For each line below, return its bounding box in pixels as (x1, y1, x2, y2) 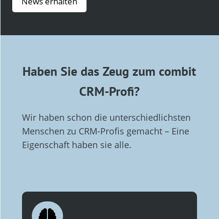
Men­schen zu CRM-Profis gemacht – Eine (22, 125, 189, 137)
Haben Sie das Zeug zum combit (22, 63, 197, 79)
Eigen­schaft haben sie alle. (22, 138, 131, 151)
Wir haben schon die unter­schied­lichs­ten (22, 111, 191, 123)
